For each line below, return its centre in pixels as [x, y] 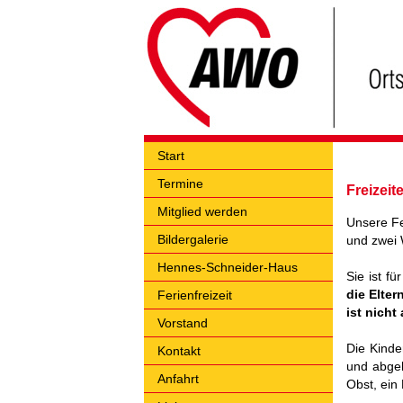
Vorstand [183, 323]
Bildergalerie [193, 239]
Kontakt [179, 351]
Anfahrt [178, 379]
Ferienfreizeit [195, 295]
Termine [180, 184]
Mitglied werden [202, 211]
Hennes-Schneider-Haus [228, 267]
